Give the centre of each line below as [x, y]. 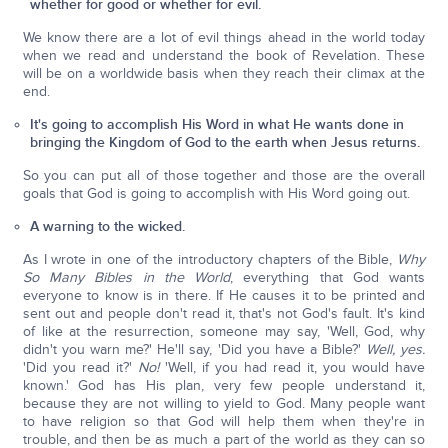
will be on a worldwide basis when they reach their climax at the [224, 73]
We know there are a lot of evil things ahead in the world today [224, 37]
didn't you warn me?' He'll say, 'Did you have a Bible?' [194, 349]
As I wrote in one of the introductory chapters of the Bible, [210, 259]
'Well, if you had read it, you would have [292, 367]
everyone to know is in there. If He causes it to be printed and [224, 295]
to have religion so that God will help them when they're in [224, 421]
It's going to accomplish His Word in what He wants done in [217, 124]
